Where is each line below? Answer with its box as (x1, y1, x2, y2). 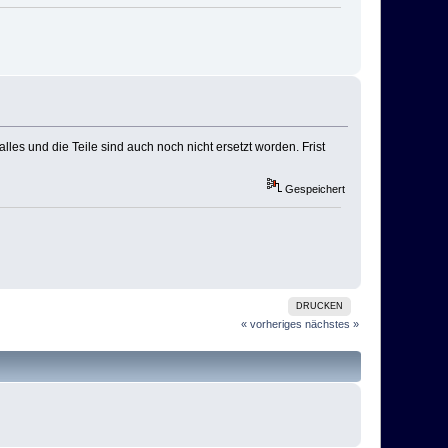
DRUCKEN (296, 301, 344, 312)
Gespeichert (281, 182, 345, 195)
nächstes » (304, 318, 359, 331)
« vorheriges (240, 318, 302, 331)
